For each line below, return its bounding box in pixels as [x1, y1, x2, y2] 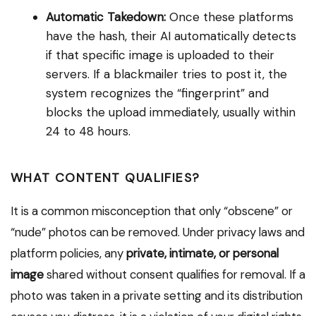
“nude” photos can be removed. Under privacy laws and [11, 224, 305, 241]
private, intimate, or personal [126, 245, 279, 262]
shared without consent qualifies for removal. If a [44, 267, 305, 283]
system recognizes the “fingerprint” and [46, 85, 269, 102]
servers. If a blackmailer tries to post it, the [46, 66, 287, 83]
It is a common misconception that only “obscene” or [11, 203, 293, 219]
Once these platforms [166, 9, 293, 25]
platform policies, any [11, 245, 126, 262]
